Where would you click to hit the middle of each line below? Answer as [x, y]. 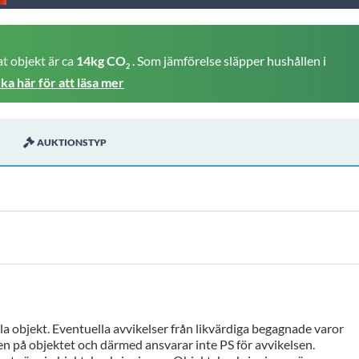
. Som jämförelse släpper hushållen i [229, 61]
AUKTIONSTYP [72, 143]
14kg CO [101, 61]
